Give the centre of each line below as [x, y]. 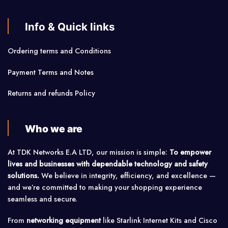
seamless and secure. [42, 199]
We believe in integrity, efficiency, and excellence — [127, 176]
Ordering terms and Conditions [60, 51]
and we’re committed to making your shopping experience [105, 188]
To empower [190, 152]
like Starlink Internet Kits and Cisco [159, 221]
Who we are [56, 129]
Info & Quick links [70, 27]
